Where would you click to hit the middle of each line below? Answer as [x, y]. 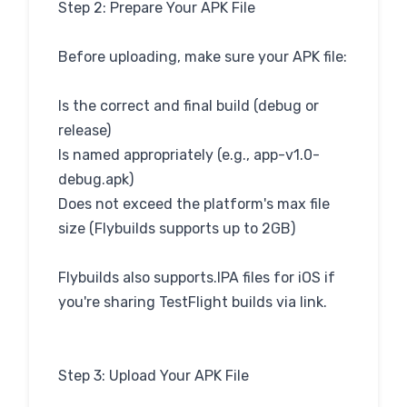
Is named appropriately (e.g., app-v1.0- [189, 155]
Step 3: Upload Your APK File [154, 376]
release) [84, 130]
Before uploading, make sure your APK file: [203, 57]
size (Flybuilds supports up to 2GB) [177, 228]
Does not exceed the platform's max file [194, 204]
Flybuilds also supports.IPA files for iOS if [197, 278]
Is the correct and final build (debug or [189, 106]
